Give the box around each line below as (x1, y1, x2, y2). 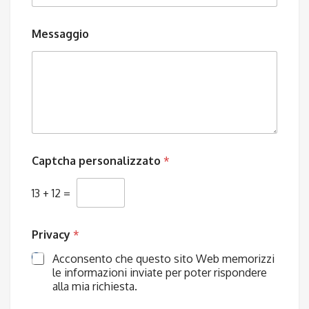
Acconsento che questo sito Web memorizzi (52, 252, 275, 266)
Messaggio (32, 26, 89, 41)
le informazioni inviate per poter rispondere (52, 266, 267, 280)
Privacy (32, 228, 73, 242)
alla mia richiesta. (52, 279, 137, 294)
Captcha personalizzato (32, 154, 163, 168)
